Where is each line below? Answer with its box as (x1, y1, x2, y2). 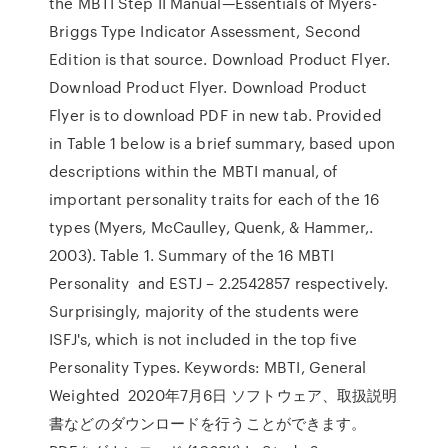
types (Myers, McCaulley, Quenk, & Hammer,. (49, 216, 374, 238)
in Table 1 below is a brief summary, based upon (49, 132, 395, 154)
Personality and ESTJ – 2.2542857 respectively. (49, 272, 388, 294)
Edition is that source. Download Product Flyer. (49, 48, 390, 70)
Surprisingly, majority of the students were (49, 300, 360, 322)
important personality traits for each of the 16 (49, 188, 379, 210)
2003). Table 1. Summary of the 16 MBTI (49, 244, 335, 266)
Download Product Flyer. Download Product (49, 76, 368, 98)
